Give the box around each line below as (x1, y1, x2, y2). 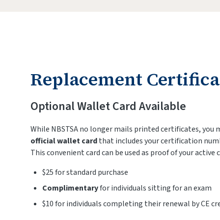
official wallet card (30, 136, 97, 146)
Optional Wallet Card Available (30, 98, 186, 115)
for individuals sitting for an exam (98, 183, 212, 193)
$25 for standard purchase (42, 167, 128, 178)
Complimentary (42, 183, 98, 193)
